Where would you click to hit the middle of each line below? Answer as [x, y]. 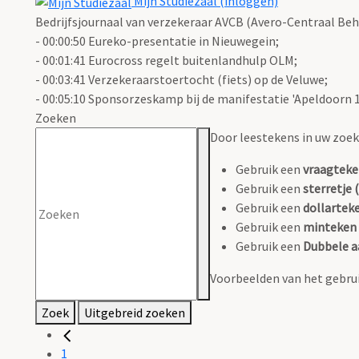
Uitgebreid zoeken [135, 313]
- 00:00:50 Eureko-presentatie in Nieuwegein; [157, 41]
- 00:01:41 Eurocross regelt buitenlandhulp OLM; [166, 61]
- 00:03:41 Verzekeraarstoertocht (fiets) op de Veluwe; [182, 80]
